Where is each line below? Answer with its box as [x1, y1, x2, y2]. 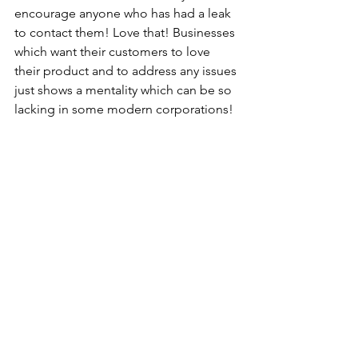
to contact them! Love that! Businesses [14, 24, 238, 40]
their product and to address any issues [14, 62, 240, 78]
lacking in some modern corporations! [14, 101, 237, 117]
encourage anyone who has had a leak [14, 5, 234, 21]
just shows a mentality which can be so [14, 82, 235, 97]
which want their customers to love [14, 43, 213, 59]
